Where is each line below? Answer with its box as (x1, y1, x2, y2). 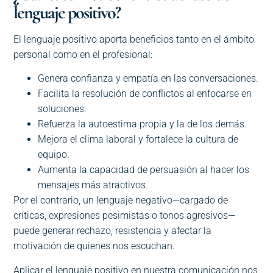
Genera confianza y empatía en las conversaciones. (38, 73, 259, 85)
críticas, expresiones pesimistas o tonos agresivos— (13, 210, 236, 222)
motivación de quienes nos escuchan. (13, 240, 175, 252)
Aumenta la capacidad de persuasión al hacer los (38, 164, 250, 176)
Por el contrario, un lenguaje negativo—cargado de (13, 194, 229, 207)
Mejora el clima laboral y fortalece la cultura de (38, 133, 239, 146)
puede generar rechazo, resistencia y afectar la (13, 225, 212, 237)
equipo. (38, 149, 70, 161)
